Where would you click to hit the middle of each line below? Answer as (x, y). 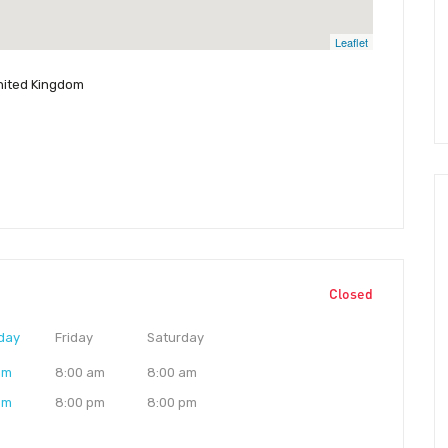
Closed (351, 294)
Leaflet (351, 41)
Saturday (176, 338)
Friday (73, 338)
